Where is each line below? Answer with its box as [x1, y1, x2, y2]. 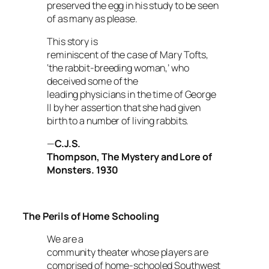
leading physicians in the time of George [47, 87, 216, 101]
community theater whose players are [47, 245, 208, 259]
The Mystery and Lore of [101, 150, 212, 163]
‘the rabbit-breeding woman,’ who [47, 61, 189, 74]
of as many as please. [47, 11, 138, 25]
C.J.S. [54, 137, 81, 150]
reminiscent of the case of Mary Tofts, [47, 47, 209, 61]
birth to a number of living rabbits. [47, 113, 189, 127]
